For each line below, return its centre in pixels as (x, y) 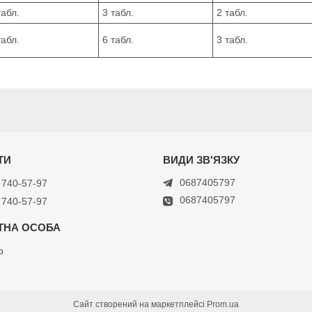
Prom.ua (223, 304)
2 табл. (232, 12)
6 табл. (118, 39)
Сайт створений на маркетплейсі (140, 304)
